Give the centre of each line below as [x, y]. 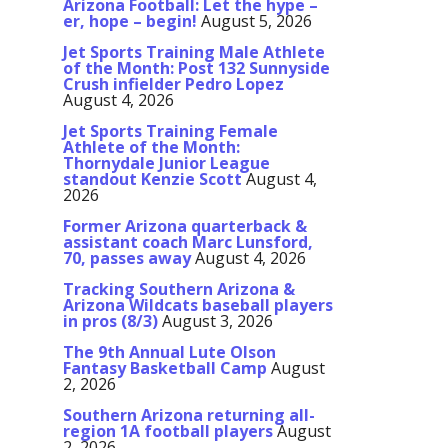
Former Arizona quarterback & [185, 226]
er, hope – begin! [130, 21]
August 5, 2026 [256, 21]
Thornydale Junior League [166, 163]
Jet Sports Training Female [170, 131]
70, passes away [127, 258]
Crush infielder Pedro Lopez [173, 84]
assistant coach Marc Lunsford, [188, 242]
